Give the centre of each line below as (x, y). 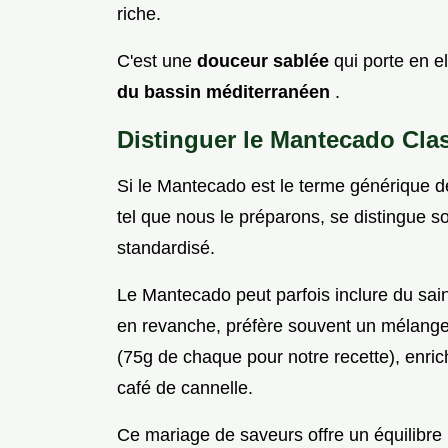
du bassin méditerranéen (226, 92)
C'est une (157, 61)
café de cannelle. (185, 388)
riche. (139, 14)
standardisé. (166, 248)
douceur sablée (265, 61)
